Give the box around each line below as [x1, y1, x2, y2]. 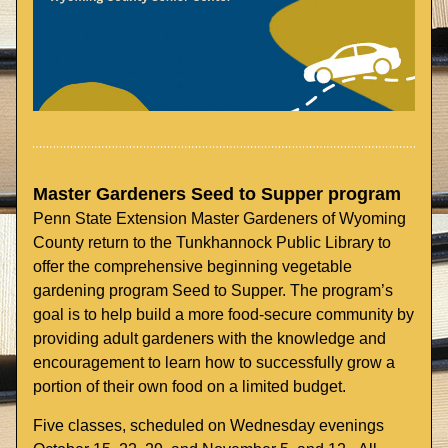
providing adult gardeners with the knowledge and [33, 330, 386, 347]
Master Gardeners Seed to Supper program [33, 184, 401, 204]
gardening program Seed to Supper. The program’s [33, 282, 393, 299]
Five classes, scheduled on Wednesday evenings [33, 417, 384, 434]
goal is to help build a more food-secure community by [33, 306, 414, 323]
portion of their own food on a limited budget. [33, 378, 350, 395]
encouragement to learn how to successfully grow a [33, 354, 395, 371]
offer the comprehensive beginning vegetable [33, 258, 352, 275]
